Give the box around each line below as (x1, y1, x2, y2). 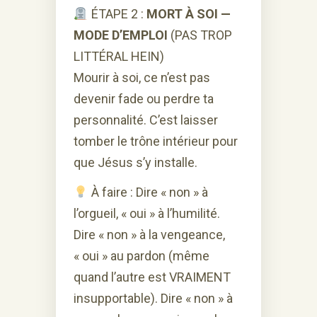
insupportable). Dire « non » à (74, 290, 233, 306)
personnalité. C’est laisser (74, 112, 218, 127)
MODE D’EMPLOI (74, 27, 168, 42)
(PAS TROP (168, 27, 232, 42)
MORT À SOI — (146, 6, 231, 21)
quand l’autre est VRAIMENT (74, 269, 231, 284)
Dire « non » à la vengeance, (74, 226, 225, 242)
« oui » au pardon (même (74, 248, 209, 263)
